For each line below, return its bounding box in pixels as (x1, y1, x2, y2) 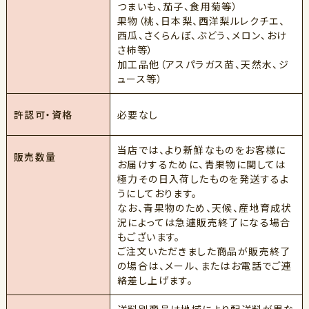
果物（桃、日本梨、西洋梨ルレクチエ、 (117, 14, 286, 28)
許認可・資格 (13, 108, 73, 121)
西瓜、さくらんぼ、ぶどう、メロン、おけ (117, 28, 288, 42)
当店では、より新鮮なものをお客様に (117, 143, 286, 157)
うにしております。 (117, 186, 198, 200)
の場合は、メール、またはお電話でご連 (117, 259, 292, 272)
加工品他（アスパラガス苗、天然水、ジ (117, 57, 290, 71)
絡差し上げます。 (117, 273, 194, 287)
